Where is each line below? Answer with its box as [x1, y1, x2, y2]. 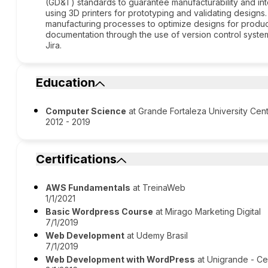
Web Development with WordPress [45, 254, 196, 264]
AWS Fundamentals [45, 182, 131, 193]
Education [36, 75, 96, 90]
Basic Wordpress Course [45, 206, 154, 217]
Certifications [36, 152, 117, 166]
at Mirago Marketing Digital [153, 206, 261, 217]
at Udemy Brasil [124, 230, 188, 240]
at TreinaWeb [130, 182, 186, 193]
